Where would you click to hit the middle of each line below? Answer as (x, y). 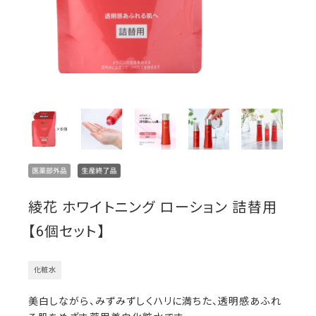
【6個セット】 (66, 232)
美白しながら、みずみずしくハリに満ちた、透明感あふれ (154, 302)
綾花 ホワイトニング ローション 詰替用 (152, 208)
